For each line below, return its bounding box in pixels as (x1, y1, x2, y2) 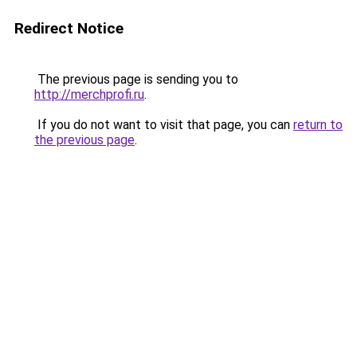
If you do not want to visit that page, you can (34, 117, 293, 132)
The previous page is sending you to (34, 72, 238, 87)
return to (293, 117, 343, 132)
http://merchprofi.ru (34, 87, 144, 102)
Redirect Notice (14, 19, 124, 37)
